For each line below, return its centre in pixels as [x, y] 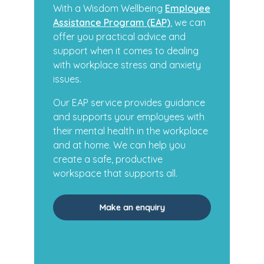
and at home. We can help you [119, 145]
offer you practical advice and [119, 37]
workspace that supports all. [115, 173]
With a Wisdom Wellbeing [109, 8]
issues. [67, 79]
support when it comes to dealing [126, 51]
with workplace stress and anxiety [127, 65]
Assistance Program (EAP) [112, 22]
